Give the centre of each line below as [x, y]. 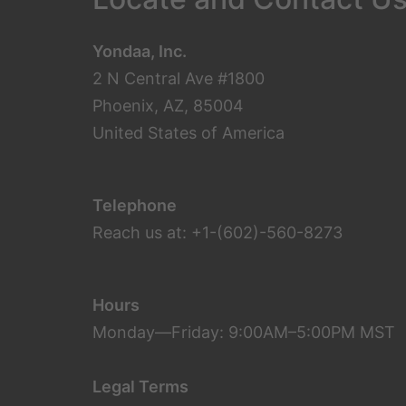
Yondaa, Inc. [140, 51]
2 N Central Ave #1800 [179, 78]
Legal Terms [140, 387]
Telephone [135, 205]
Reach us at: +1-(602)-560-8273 [217, 232]
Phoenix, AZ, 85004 [168, 106]
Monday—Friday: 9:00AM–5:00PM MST [244, 332]
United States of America [188, 133]
